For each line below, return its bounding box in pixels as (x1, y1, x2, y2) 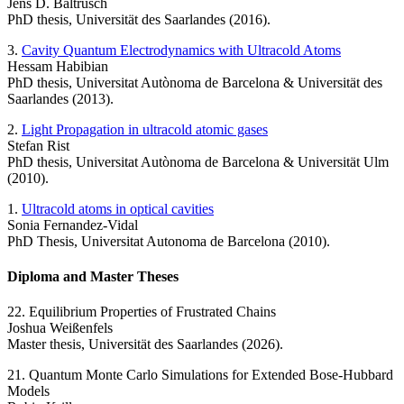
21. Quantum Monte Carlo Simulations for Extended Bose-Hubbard (7, 367, 393, 383)
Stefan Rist (7, 137, 69, 153)
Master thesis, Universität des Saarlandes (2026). (7, 336, 283, 353)
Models (7, 383, 50, 399)
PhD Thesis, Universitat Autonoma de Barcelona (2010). (7, 233, 330, 249)
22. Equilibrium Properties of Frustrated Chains (7, 304, 276, 320)
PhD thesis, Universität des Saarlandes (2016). (7, 11, 271, 27)
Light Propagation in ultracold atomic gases (22, 121, 268, 137)
